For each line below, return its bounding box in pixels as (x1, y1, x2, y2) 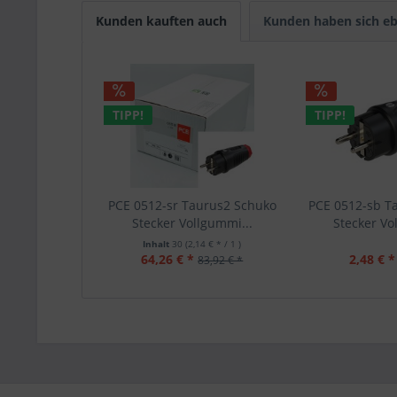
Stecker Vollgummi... (131, 214, 253, 231)
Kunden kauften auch (96, 12, 227, 29)
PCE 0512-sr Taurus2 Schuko (107, 197, 276, 214)
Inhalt (143, 237, 173, 250)
